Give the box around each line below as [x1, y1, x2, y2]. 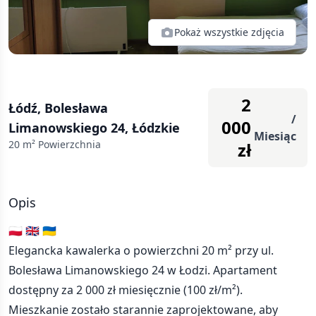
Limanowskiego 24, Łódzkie [8, 119, 180, 136]
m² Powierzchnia [20, 138, 101, 151]
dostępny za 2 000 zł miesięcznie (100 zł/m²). [8, 282, 243, 298]
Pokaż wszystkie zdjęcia [174, 25, 284, 39]
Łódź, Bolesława [8, 99, 108, 116]
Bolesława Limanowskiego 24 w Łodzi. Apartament [8, 262, 277, 278]
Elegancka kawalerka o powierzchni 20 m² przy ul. [8, 243, 274, 258]
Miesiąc [254, 128, 296, 144]
